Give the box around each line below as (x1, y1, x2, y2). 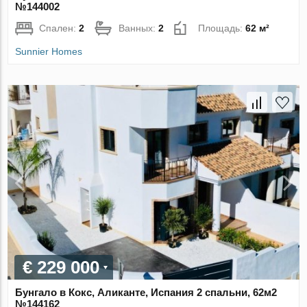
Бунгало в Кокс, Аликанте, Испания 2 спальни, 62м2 (15, 286, 278, 298)
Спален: (39, 22, 79, 34)
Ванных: (119, 22, 159, 34)
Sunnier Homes (15, 45, 83, 57)
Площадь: (198, 22, 246, 34)
